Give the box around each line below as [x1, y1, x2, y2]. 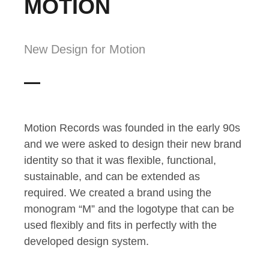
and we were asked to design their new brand [24, 138, 241, 151]
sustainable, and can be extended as [24, 171, 200, 183]
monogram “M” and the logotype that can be [24, 203, 234, 216]
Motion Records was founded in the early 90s [24, 122, 240, 134]
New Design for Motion [24, 43, 145, 56]
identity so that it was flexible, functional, [24, 154, 216, 167]
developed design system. [24, 235, 149, 248]
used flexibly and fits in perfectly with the [24, 219, 217, 232]
